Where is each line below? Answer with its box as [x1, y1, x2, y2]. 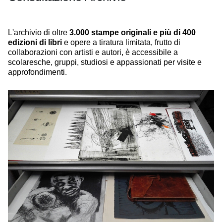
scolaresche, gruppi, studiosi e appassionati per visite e [8, 57, 202, 66]
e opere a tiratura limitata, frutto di [62, 38, 180, 47]
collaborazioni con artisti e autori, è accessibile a [8, 48, 178, 56]
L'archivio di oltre [8, 28, 69, 37]
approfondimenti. [8, 67, 67, 76]
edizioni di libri [8, 38, 62, 47]
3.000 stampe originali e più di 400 [69, 28, 196, 37]
